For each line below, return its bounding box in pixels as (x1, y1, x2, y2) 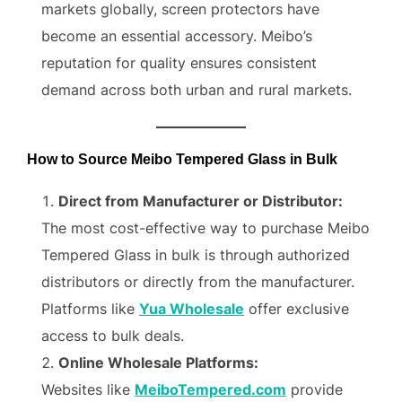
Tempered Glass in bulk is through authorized (41, 246, 350, 264)
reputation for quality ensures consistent (41, 54, 317, 72)
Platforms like (41, 300, 139, 318)
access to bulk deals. (41, 327, 184, 345)
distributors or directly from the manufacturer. (41, 273, 354, 291)
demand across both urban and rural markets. (41, 81, 352, 99)
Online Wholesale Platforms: (58, 354, 258, 371)
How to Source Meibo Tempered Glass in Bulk (27, 152, 337, 167)
